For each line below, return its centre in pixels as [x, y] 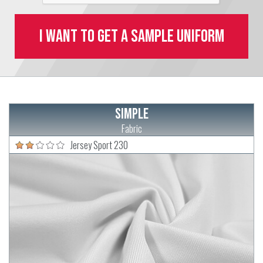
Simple [131, 114]
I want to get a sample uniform [131, 36]
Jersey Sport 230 [99, 145]
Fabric [131, 128]
